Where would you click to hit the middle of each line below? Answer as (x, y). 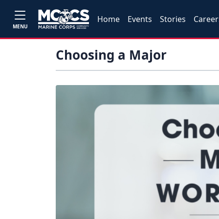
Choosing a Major (111, 55)
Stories (173, 19)
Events (140, 19)
